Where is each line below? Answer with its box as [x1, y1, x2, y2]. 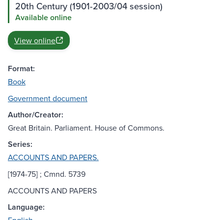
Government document [8, 93, 87, 104]
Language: [8, 201, 45, 213]
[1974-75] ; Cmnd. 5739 [8, 168, 85, 180]
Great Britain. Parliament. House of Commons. [8, 122, 165, 134]
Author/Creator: [8, 109, 63, 121]
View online [14, 35, 55, 46]
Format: [8, 63, 35, 75]
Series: [8, 138, 32, 150]
